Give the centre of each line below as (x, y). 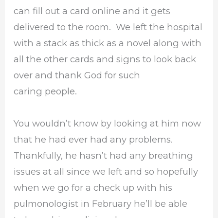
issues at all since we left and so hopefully (106, 172)
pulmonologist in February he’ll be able (101, 204)
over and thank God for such (77, 75)
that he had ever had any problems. (95, 140)
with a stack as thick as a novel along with (108, 43)
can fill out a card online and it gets (92, 11)
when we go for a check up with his (93, 188)
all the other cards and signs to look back (105, 59)
